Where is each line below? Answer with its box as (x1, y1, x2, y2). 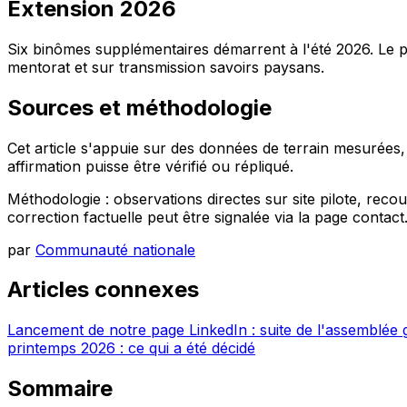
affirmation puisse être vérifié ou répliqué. (7, 156, 293, 175)
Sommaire (7, 375, 113, 402)
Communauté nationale (35, 240, 195, 259)
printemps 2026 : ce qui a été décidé (7, 339, 255, 358)
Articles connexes (7, 276, 199, 303)
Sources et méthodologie (7, 94, 272, 121)
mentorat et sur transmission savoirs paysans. (7, 57, 324, 76)
